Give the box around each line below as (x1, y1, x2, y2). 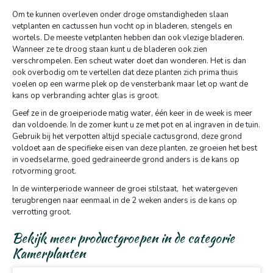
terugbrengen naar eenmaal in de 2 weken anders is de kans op (12, 195, 237, 206)
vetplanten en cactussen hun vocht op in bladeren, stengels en (12, 21, 232, 32)
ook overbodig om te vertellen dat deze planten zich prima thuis (12, 67, 238, 78)
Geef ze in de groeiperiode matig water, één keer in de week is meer (12, 108, 252, 119)
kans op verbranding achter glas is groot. (12, 90, 159, 101)
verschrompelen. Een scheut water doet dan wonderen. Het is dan (12, 55, 246, 66)
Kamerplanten (12, 244, 85, 263)
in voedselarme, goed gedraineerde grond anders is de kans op (12, 154, 239, 165)
